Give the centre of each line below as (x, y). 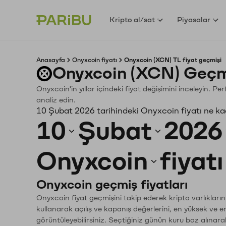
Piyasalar (194, 20)
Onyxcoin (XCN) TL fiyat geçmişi (173, 60)
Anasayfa (51, 60)
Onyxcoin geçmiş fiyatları (112, 185)
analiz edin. (56, 100)
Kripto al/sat (132, 20)
